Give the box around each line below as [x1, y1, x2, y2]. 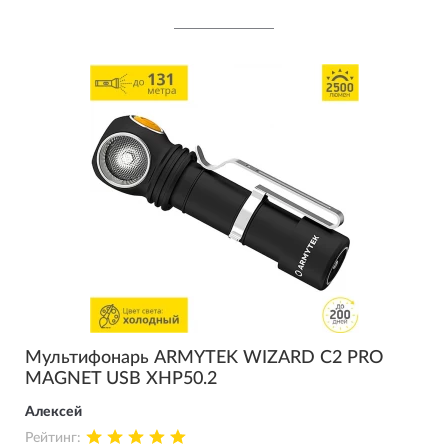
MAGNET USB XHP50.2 [25, 370, 217, 388]
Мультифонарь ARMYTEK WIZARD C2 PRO [25, 349, 383, 367]
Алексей [25, 405, 82, 419]
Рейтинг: [25, 431, 81, 445]
